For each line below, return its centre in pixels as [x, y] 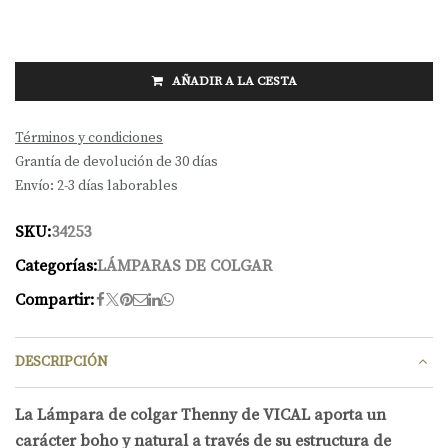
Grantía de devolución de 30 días [116, 161]
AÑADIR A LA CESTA [232, 80]
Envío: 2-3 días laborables [96, 185]
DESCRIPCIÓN [61, 362]
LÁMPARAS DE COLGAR [184, 265]
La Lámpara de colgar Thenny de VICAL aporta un [200, 414]
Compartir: [54, 299]
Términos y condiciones [89, 137]
